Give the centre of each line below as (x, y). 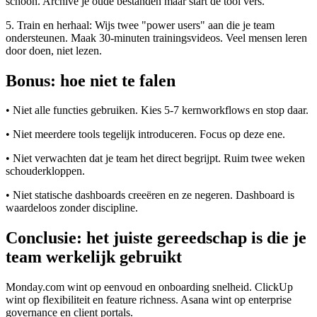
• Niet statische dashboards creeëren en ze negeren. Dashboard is (150, 195)
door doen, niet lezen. (54, 50)
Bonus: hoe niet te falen (91, 80)
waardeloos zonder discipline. (72, 208)
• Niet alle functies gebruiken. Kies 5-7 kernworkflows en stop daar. (157, 110)
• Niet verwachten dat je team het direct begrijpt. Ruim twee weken (155, 158)
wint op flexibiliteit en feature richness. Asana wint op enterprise (149, 300)
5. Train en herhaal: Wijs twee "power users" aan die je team (140, 25)
